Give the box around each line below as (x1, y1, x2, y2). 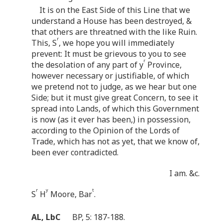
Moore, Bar (48, 188, 92, 200)
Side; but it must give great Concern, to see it (31, 92, 198, 103)
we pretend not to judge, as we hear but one (31, 81, 197, 92)
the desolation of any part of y (31, 59, 143, 70)
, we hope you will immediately (59, 37, 174, 48)
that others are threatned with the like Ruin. (31, 26, 197, 37)
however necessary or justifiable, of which (31, 70, 189, 81)
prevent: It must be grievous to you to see (31, 48, 186, 59)
